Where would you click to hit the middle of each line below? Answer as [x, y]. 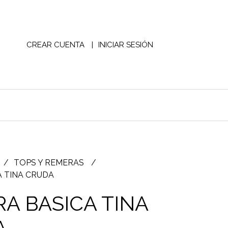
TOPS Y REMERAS [50, 163]
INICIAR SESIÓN [125, 45]
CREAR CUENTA [55, 45]
